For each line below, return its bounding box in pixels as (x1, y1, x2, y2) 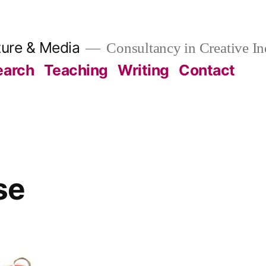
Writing (118, 61, 169, 79)
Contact (179, 61, 235, 79)
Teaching (43, 61, 108, 79)
